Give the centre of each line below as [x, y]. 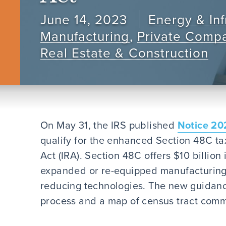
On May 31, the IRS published [109, 125]
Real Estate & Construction [125, 52]
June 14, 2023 [86, 19]
